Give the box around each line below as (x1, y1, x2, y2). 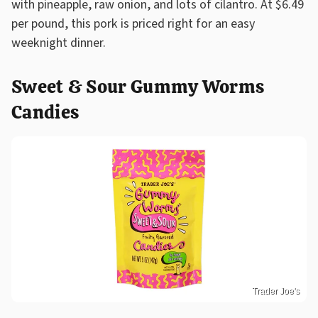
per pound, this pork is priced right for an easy (11, 15, 255, 33)
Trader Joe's (252, 285, 300, 296)
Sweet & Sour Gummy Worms (11, 75, 265, 99)
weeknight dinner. (11, 34, 109, 53)
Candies (11, 100, 79, 125)
